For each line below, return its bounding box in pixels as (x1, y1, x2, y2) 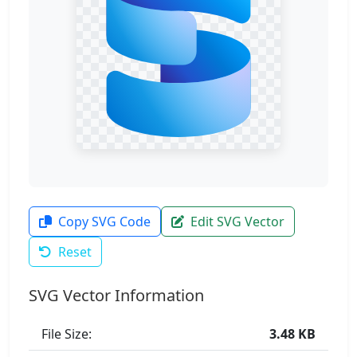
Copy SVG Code (58, 213, 151, 230)
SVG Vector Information (29, 284, 204, 306)
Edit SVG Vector (190, 213, 284, 230)
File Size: (41, 325, 92, 343)
